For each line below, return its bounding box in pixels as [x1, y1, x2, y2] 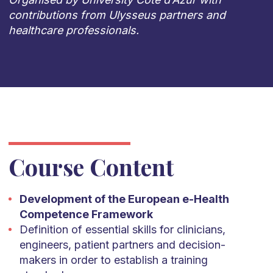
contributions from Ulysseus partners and [8, 9, 225, 21]
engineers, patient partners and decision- [19, 238, 225, 251]
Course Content [8, 151, 174, 182]
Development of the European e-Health [19, 193, 229, 205]
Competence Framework [19, 208, 153, 221]
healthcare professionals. [8, 24, 139, 37]
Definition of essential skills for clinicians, [19, 223, 225, 236]
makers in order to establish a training [19, 253, 208, 266]
